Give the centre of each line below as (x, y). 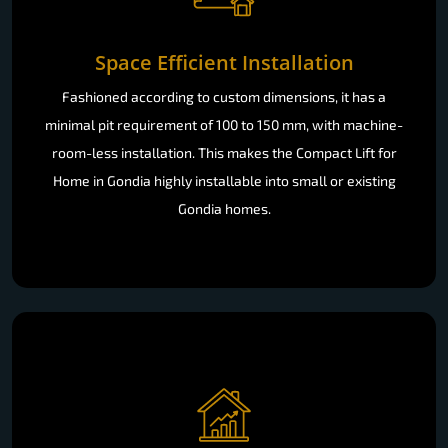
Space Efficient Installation (224, 62)
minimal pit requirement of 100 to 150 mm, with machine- (224, 124)
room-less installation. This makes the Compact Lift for (224, 152)
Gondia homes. (224, 208)
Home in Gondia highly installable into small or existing (224, 180)
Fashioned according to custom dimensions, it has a (224, 96)
